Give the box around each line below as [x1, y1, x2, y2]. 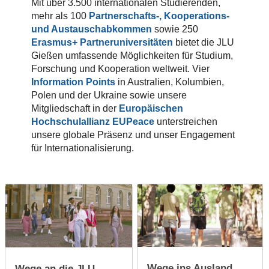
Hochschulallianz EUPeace [31, 116, 155, 127]
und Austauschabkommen [31, 23, 153, 34]
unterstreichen [154, 116, 218, 127]
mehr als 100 [31, 10, 87, 21]
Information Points [31, 76, 116, 87]
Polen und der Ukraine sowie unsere [31, 89, 187, 100]
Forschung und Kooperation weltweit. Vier [31, 63, 210, 74]
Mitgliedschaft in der [31, 103, 117, 113]
